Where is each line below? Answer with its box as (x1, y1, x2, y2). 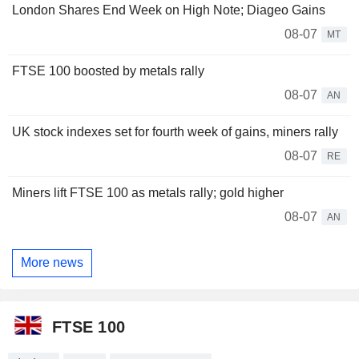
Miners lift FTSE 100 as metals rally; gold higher (12, 185, 284, 200)
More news (21, 256, 83, 270)
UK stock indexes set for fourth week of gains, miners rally (12, 124, 338, 139)
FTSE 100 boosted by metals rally (12, 63, 204, 78)
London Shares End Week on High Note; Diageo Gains (12, 2, 325, 17)
